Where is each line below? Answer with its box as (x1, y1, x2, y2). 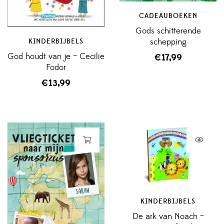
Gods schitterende (135, 25, 201, 36)
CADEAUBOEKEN (138, 11, 197, 20)
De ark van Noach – (132, 211, 204, 222)
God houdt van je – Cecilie (7, 51, 104, 62)
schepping (149, 36, 186, 47)
